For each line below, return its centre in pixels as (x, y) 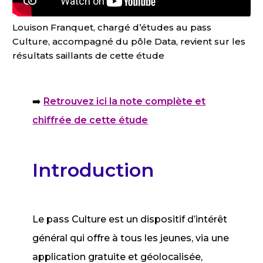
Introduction (93, 170)
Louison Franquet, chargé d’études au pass (112, 27)
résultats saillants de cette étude (88, 55)
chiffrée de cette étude (90, 120)
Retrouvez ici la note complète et (125, 101)
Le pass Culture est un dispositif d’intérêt (130, 219)
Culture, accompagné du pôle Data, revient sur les (129, 41)
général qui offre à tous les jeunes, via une (131, 238)
